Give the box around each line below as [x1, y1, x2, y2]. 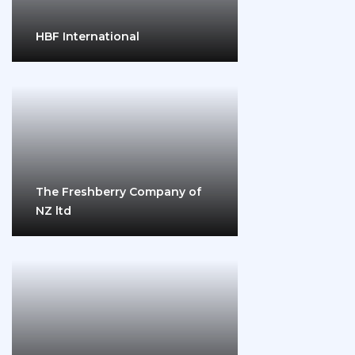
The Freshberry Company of [36, 185, 201, 200]
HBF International [36, 29, 139, 44]
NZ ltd [36, 204, 71, 219]
